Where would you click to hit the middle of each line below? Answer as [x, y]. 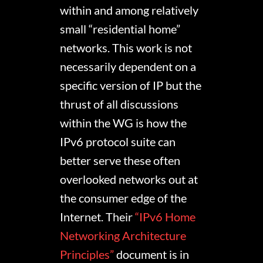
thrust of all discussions [119, 104]
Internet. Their [98, 217]
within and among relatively [129, 10]
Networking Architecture [123, 236]
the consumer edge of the [124, 198]
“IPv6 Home [166, 217]
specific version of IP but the [131, 85]
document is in [152, 254]
